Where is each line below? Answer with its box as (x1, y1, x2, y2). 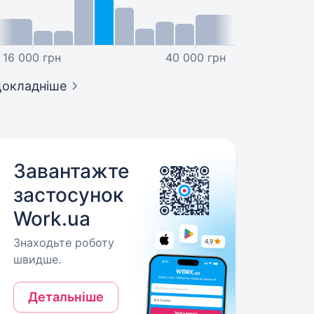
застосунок (13, 183, 124, 207)
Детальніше (28, 289, 104, 304)
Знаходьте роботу (13, 235, 115, 250)
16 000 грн (3, 50, 62, 64)
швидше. (13, 252, 62, 266)
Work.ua (13, 207, 91, 231)
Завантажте (13, 159, 130, 183)
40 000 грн (165, 50, 226, 64)
